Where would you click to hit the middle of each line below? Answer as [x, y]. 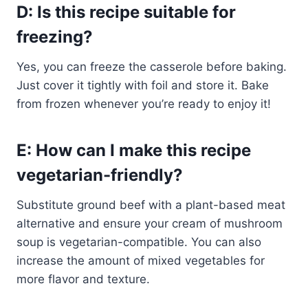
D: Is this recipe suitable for [126, 12]
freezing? [55, 36]
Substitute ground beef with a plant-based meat [151, 205]
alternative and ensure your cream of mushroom [150, 223]
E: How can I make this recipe [134, 150]
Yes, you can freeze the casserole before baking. [152, 66]
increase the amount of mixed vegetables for [141, 260]
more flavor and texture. [83, 279]
